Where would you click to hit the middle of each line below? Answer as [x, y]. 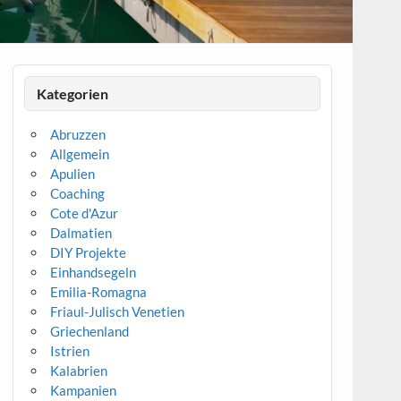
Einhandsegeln [94, 273]
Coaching [78, 194]
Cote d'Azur [85, 213]
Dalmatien [81, 233]
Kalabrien [79, 371]
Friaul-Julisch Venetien [118, 312]
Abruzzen [78, 135]
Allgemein [80, 154]
